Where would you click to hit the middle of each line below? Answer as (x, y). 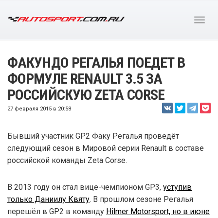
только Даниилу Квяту (48, 199)
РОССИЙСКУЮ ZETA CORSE (86, 95)
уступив (177, 187)
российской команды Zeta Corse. (67, 160)
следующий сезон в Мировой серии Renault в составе (106, 148)
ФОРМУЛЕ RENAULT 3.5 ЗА (85, 79)
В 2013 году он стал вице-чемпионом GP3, (85, 187)
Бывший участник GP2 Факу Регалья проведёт (93, 136)
